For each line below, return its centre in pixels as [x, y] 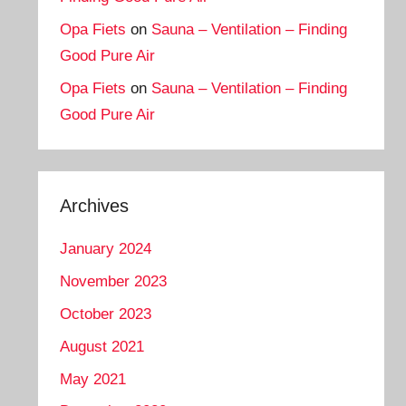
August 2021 [102, 346]
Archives [95, 206]
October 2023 [106, 314]
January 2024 [106, 249]
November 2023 [114, 282]
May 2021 [93, 379]
